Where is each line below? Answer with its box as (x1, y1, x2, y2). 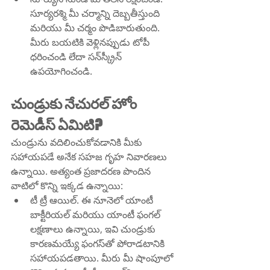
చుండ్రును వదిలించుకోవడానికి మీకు (11, 136, 145, 149)
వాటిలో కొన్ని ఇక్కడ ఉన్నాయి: (11, 179, 123, 193)
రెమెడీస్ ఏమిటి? (11, 116, 102, 134)
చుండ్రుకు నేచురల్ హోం (11, 95, 139, 113)
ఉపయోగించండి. (30, 64, 92, 78)
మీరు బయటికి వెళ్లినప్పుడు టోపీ (30, 36, 152, 49)
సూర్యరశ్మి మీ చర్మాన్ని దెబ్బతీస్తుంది (30, 7, 162, 20)
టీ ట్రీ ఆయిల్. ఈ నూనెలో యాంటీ (30, 193, 155, 207)
